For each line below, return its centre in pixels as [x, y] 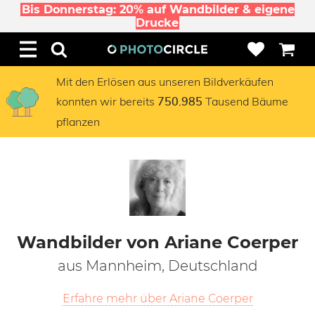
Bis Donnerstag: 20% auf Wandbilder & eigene [158, 9]
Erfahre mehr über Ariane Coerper [157, 298]
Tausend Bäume [245, 101]
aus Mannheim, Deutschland [157, 266]
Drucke [157, 23]
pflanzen [78, 122]
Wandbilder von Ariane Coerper [157, 242]
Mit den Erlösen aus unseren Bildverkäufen [165, 82]
